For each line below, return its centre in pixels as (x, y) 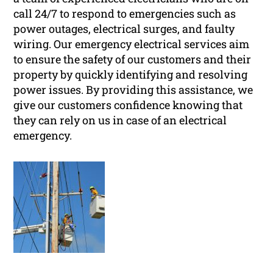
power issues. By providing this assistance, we (133, 90)
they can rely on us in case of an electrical (120, 120)
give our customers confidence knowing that (128, 105)
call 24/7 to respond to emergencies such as (125, 14)
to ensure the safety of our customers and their (133, 59)
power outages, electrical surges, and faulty (124, 29)
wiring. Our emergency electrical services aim (132, 44)
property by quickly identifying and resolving (131, 75)
